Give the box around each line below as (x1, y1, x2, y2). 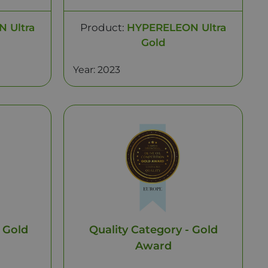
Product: (80, 22, 127, 33)
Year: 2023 (73, 64, 120, 75)
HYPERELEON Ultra (127, 22, 226, 33)
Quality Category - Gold (89, 223, 218, 236)
